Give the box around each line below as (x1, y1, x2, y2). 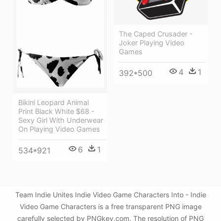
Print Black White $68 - (18, 107, 95, 115)
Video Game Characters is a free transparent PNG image (19, 202, 202, 211)
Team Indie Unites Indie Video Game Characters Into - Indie (15, 190, 206, 199)
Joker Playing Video (119, 38, 184, 47)
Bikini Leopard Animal (18, 98, 89, 107)
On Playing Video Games (18, 124, 100, 133)
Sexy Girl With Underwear (18, 115, 103, 124)
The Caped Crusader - (119, 30, 193, 38)
